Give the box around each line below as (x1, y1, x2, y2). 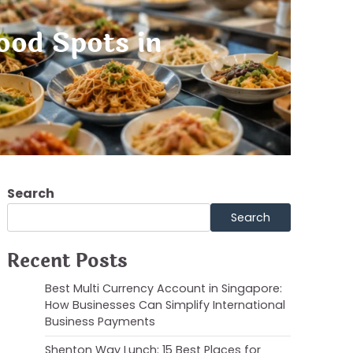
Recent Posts (7, 247, 128, 276)
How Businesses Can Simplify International (45, 297, 285, 313)
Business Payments (45, 314, 155, 329)
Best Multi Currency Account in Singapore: (45, 281, 282, 296)
